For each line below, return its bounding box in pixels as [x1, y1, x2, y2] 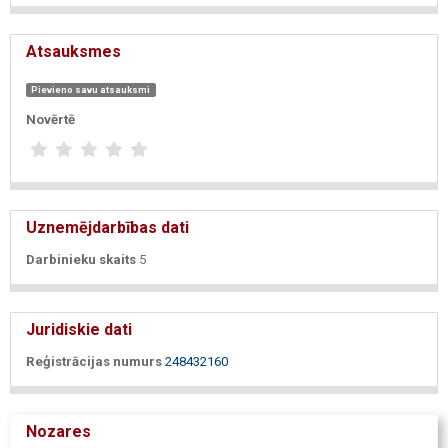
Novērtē [26, 111, 75, 127]
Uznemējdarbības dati [26, 217, 189, 237]
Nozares [26, 421, 91, 441]
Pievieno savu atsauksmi [31, 84, 151, 95]
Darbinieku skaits [26, 251, 136, 267]
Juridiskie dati [26, 319, 132, 339]
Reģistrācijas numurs [26, 353, 162, 369]
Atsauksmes [26, 42, 121, 61]
